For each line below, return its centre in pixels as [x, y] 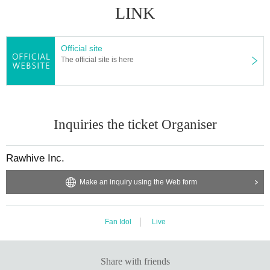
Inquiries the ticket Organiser [135, 124]
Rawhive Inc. [35, 158]
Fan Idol [118, 221]
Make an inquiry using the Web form [138, 182]
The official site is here [97, 59]
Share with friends [135, 261]
